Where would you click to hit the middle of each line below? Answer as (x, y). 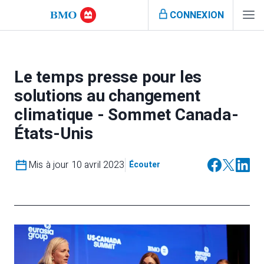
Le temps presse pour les (108, 77)
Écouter (144, 165)
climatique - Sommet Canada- (126, 115)
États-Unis (54, 134)
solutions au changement (107, 96)
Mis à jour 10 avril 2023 (77, 165)
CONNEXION (197, 15)
